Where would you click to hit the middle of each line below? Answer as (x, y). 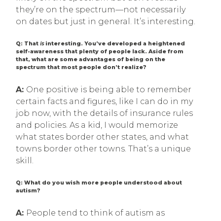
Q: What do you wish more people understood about (99, 183)
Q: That (28, 43)
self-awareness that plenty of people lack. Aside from (100, 51)
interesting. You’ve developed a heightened (114, 43)
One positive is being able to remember (109, 89)
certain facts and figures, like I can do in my (104, 101)
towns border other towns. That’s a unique (103, 148)
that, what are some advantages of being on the (91, 59)
